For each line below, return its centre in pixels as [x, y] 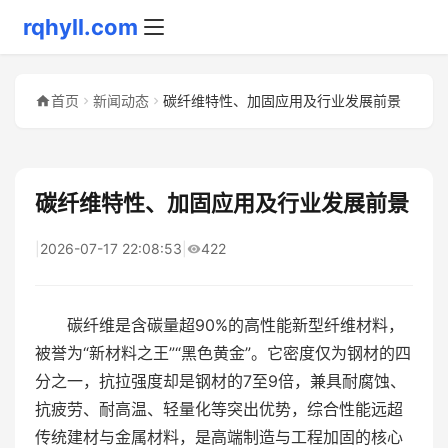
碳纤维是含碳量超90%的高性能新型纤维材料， [235, 325]
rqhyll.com [80, 26]
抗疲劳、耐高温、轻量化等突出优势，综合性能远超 [219, 409]
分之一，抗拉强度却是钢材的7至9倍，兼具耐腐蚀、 [220, 381]
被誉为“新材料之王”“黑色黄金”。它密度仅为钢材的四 [223, 353]
